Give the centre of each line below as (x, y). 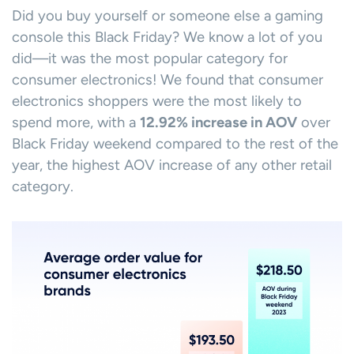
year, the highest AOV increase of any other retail (172, 166)
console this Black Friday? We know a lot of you (167, 38)
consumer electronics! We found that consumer (168, 80)
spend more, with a (76, 123)
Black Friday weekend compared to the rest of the (175, 144)
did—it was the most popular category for (150, 59)
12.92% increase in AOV (218, 123)
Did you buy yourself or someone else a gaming (168, 16)
